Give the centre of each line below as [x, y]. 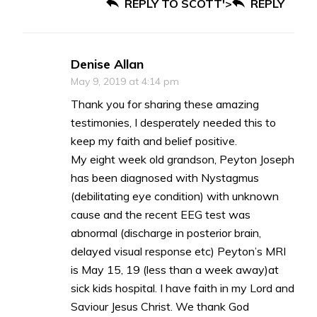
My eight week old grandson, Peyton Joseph [183, 160]
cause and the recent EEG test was [161, 215]
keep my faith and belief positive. [154, 141]
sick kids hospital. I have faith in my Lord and [183, 288]
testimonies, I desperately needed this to [173, 123]
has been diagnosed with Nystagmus [165, 178]
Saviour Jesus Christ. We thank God [160, 307]
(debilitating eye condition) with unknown [175, 196]
